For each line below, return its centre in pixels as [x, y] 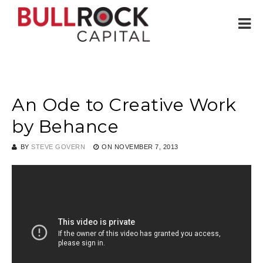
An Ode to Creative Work [124, 105]
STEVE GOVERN [58, 147]
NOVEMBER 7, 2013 [146, 147]
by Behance [65, 127]
